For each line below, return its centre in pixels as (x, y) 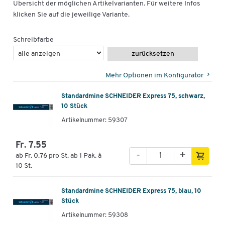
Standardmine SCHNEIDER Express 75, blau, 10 (131, 191)
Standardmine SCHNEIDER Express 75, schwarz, (133, 96)
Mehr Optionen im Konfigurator (154, 75)
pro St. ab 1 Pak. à (75, 156)
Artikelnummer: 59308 (95, 215)
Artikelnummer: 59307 (94, 121)
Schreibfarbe (33, 40)
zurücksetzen (153, 54)
